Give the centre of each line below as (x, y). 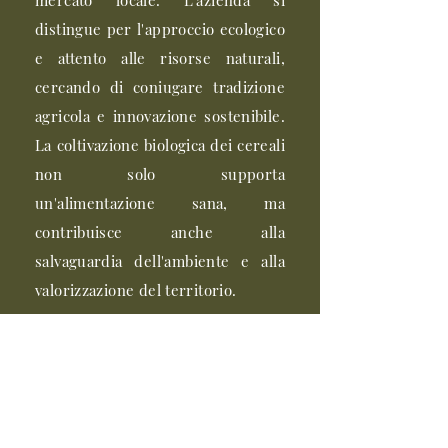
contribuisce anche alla (160, 232)
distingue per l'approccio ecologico (160, 29)
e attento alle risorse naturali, (160, 58)
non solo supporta (160, 174)
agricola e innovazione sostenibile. (160, 116)
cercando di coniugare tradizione (160, 87)
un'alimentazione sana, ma (160, 203)
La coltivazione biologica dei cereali (160, 145)
